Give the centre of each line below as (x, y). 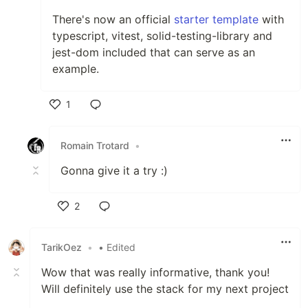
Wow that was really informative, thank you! (155, 272)
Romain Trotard (95, 146)
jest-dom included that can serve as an (154, 52)
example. (76, 68)
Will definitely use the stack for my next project (165, 288)
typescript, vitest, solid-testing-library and (162, 35)
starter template (216, 19)
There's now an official (113, 19)
